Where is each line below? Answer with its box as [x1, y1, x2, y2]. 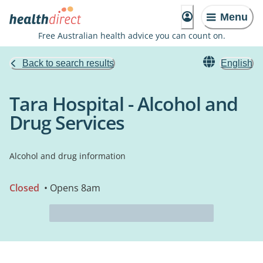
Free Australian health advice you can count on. [38, 30, 225, 41]
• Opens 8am [42, 181, 100, 194]
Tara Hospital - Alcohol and [9, 91, 238, 116]
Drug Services [9, 110, 124, 135]
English [221, 58, 252, 68]
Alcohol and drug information [9, 150, 126, 161]
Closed [9, 181, 39, 194]
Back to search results [22, 58, 114, 68]
